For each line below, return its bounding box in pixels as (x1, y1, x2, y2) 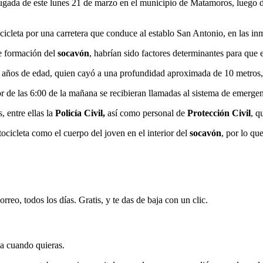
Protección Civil (187, 107, 251, 118)
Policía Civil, (55, 107, 105, 118)
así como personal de (105, 107, 187, 118)
